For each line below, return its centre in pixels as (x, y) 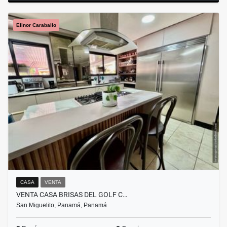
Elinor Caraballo (36, 25)
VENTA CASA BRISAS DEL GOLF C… (72, 195)
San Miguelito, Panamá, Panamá (62, 205)
